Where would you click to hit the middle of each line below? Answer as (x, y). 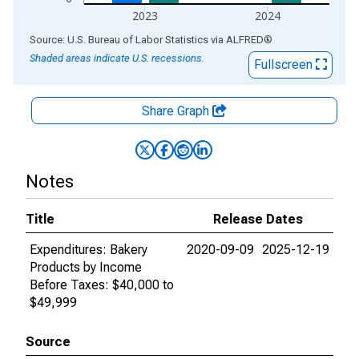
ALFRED (245, 40)
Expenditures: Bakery (89, 250)
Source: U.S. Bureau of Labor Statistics (119, 40)
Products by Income (86, 267)
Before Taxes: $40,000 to (102, 285)
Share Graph (177, 111)
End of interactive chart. (79, 39)
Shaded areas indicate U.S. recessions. (117, 58)
